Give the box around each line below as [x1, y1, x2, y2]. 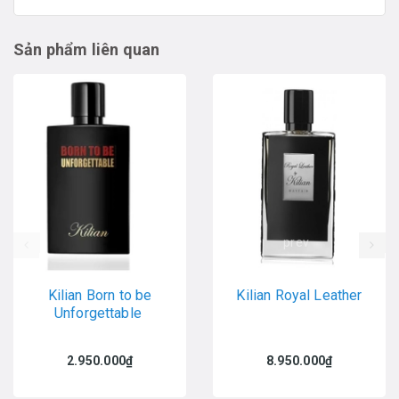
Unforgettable [53, 304, 146, 322]
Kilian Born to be [47, 286, 152, 304]
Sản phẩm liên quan [13, 39, 160, 59]
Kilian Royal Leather [236, 286, 362, 304]
